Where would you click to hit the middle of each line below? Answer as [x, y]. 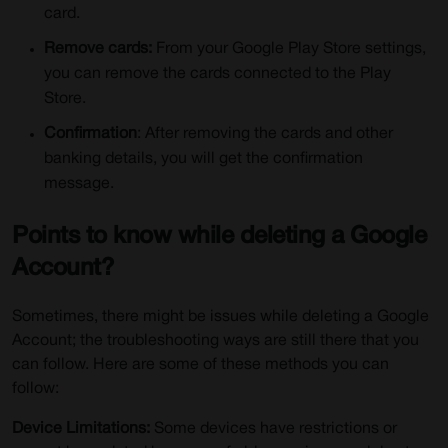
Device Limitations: [83, 429]
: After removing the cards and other [265, 134]
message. [79, 184]
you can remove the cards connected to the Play [217, 74]
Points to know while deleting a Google [219, 237]
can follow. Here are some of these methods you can [200, 365]
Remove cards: [100, 49]
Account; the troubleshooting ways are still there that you [215, 341]
